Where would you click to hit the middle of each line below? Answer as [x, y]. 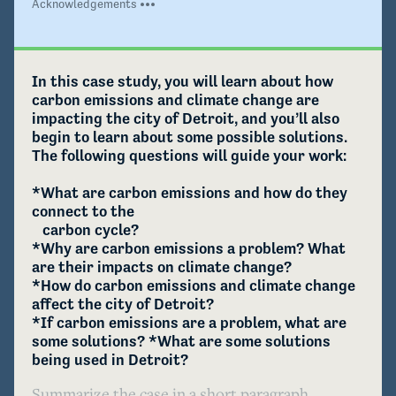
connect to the [85, 212]
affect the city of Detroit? [123, 305]
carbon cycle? [37, 230]
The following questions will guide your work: [189, 156]
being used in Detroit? [110, 360]
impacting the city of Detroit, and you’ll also [186, 119]
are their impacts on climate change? [162, 267]
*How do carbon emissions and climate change [194, 286]
